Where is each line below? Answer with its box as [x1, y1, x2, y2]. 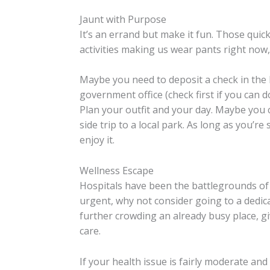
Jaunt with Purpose [80, 12, 166, 26]
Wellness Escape [80, 164, 154, 178]
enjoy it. [80, 133, 115, 147]
